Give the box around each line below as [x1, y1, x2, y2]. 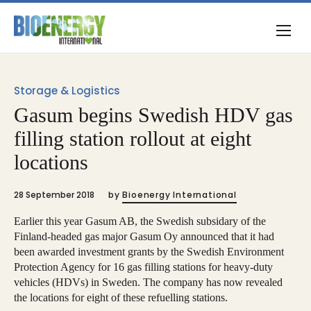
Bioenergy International [122, 189, 237, 201]
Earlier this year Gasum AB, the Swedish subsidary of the [14, 215, 266, 227]
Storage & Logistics [14, 83, 120, 98]
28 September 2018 [14, 189, 94, 201]
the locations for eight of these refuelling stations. [14, 292, 228, 303]
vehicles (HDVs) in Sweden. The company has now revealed [14, 276, 283, 288]
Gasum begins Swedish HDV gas [14, 103, 293, 126]
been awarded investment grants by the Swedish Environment [14, 246, 284, 258]
